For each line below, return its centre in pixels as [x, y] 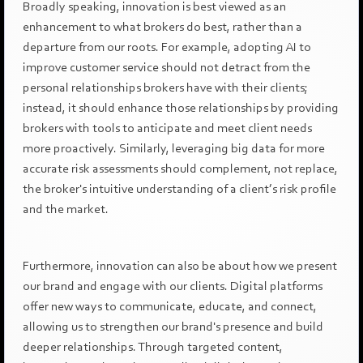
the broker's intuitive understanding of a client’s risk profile [179, 188]
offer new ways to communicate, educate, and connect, [169, 306]
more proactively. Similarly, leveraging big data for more [173, 148]
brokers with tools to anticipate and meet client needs [167, 128]
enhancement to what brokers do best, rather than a [162, 26]
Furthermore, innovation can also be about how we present [179, 265]
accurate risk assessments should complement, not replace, [180, 168]
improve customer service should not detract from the [166, 67]
